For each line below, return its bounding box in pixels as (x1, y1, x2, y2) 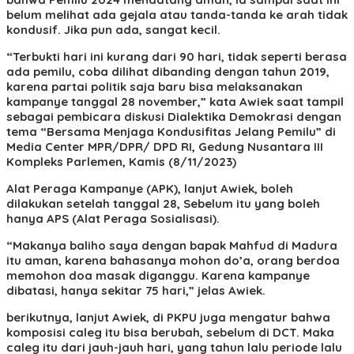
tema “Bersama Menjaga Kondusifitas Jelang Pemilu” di (6, 123, 336, 139)
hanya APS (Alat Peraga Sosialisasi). (6, 210, 220, 226)
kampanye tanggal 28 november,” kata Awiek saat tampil (6, 93, 344, 109)
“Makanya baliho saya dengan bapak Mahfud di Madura (6, 237, 337, 253)
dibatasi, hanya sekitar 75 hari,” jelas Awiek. (6, 282, 265, 298)
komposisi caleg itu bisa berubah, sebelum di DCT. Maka (6, 324, 334, 340)
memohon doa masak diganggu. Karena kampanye (6, 267, 310, 283)
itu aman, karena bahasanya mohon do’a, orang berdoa (6, 252, 340, 268)
